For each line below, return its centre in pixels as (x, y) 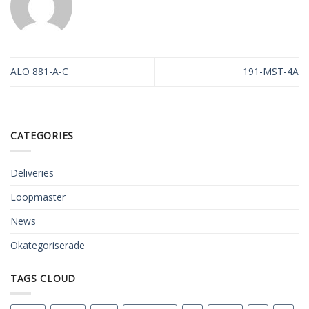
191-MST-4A (271, 72)
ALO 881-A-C (39, 72)
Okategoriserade (48, 245)
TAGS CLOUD (43, 279)
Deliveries (32, 172)
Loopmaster (38, 197)
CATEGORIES (42, 135)
